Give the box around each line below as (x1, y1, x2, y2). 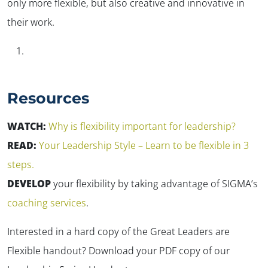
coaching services (7, 196, 86, 209)
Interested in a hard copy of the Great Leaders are (7, 224, 230, 238)
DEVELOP (7, 176, 51, 190)
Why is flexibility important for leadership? (48, 119, 236, 133)
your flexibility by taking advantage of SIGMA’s (51, 176, 258, 190)
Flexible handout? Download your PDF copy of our (7, 243, 230, 257)
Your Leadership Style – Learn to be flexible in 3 (39, 138, 249, 152)
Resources (7, 89, 89, 107)
